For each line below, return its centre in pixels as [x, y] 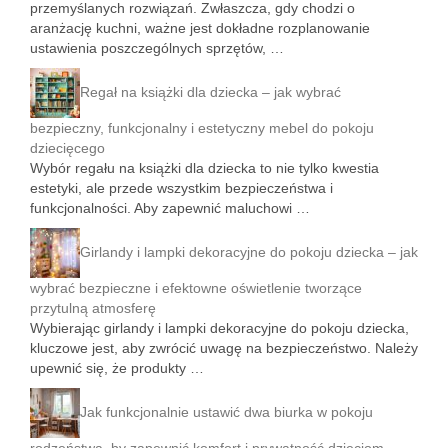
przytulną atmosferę [93, 308]
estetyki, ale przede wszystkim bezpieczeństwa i [181, 188]
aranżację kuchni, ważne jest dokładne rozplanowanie [200, 28]
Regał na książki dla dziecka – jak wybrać [210, 91]
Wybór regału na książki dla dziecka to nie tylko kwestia [204, 168]
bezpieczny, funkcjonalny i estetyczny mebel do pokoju [202, 128]
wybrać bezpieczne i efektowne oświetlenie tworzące [196, 288]
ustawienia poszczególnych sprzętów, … [157, 48]
